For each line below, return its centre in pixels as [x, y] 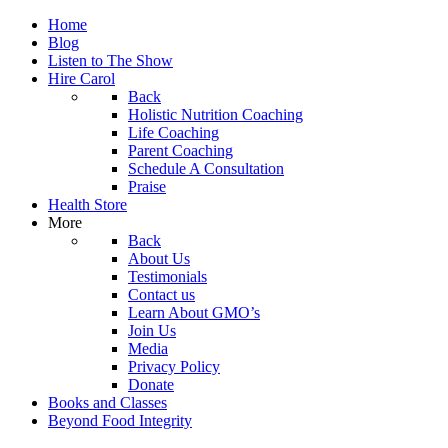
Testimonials [167, 276]
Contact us [161, 294]
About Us [159, 258]
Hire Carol [81, 78]
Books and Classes [107, 402]
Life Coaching [173, 132]
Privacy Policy [174, 366]
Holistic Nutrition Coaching [215, 114]
